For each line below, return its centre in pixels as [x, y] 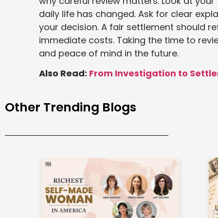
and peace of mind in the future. [109, 53]
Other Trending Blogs [71, 108]
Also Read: [64, 73]
